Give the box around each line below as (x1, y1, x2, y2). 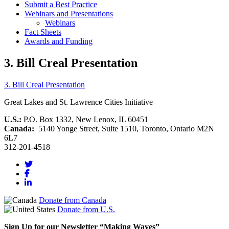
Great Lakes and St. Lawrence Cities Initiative (4, 98, 153, 107)
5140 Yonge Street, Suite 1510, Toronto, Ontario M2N (38, 124, 214, 133)
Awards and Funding (25, 37, 93, 46)
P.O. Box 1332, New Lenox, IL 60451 (21, 115, 148, 124)
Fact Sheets (25, 28, 61, 37)
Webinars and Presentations (25, 9, 113, 18)
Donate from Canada (39, 196, 106, 205)
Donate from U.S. (57, 205, 115, 214)
